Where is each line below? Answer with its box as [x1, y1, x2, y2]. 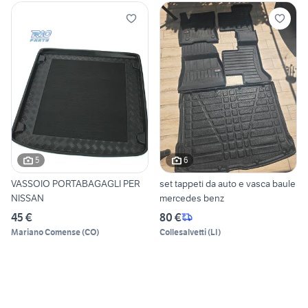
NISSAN [11, 191, 44, 204]
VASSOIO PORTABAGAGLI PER [11, 177, 140, 190]
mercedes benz [159, 191, 224, 204]
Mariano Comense [11, 226, 80, 237]
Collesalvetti [159, 226, 206, 237]
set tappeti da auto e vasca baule [159, 177, 296, 190]
